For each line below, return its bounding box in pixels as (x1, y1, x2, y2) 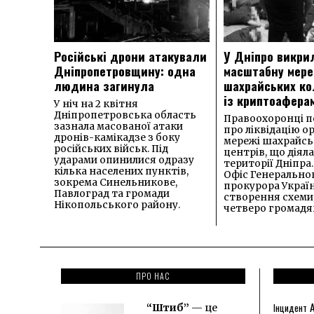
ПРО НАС (135, 269, 170, 282)
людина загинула (54, 76, 154, 95)
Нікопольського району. (54, 198, 180, 211)
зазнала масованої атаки (54, 120, 183, 132)
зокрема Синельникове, (54, 176, 177, 189)
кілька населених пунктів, (54, 165, 189, 177)
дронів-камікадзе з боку (54, 131, 180, 144)
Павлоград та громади (54, 187, 170, 200)
